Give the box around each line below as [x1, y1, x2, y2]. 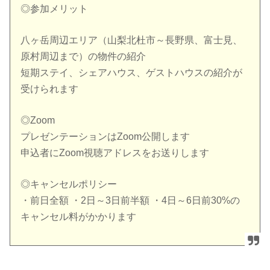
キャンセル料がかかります [20, 212, 137, 222]
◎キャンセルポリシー [20, 179, 118, 190]
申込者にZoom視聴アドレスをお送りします [20, 148, 210, 159]
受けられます [20, 84, 79, 95]
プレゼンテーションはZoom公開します [20, 131, 190, 142]
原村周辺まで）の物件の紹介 [20, 51, 146, 62]
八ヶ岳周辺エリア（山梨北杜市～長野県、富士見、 [20, 35, 243, 46]
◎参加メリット [20, 4, 89, 14]
